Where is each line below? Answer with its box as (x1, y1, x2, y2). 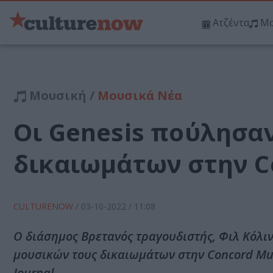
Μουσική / (26, 87, 97, 104)
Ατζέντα (213, 16, 249, 30)
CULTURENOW (13, 200, 76, 213)
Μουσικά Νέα (97, 87, 182, 104)
